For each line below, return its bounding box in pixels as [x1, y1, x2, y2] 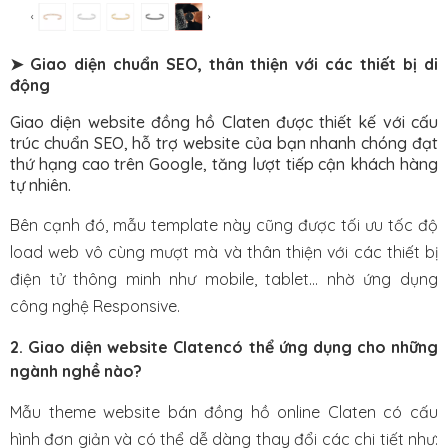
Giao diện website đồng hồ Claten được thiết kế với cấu [10, 112, 438, 133]
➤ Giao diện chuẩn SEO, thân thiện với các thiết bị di [10, 54, 438, 75]
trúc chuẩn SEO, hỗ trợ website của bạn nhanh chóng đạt [10, 133, 438, 154]
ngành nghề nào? [10, 360, 142, 381]
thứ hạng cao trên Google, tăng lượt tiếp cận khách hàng [10, 154, 438, 175]
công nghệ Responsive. [10, 296, 180, 317]
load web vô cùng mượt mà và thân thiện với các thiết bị [10, 242, 438, 263]
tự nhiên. [10, 175, 71, 196]
